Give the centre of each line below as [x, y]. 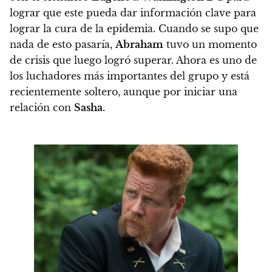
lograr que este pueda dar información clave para [133, 12]
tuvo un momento [210, 44]
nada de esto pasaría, [63, 44]
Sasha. [90, 107]
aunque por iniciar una [180, 91]
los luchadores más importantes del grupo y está [130, 76]
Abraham [139, 44]
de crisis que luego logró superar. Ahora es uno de [133, 60]
